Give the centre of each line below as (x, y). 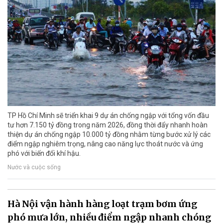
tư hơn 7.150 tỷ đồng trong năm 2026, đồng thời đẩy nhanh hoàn (108, 125)
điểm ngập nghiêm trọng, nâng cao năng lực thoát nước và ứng (105, 144)
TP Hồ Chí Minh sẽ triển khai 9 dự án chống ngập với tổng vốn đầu (108, 116)
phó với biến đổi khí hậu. (44, 154)
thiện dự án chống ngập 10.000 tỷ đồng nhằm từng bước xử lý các (109, 135)
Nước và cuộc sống (34, 167)
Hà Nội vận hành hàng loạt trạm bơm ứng (102, 204)
